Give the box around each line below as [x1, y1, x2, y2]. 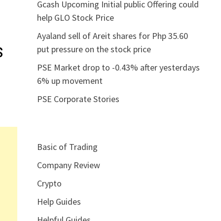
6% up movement [37, 74, 103, 86]
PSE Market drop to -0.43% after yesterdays [37, 61, 200, 73]
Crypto [37, 177, 62, 189]
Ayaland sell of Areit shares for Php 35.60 [37, 30, 188, 41]
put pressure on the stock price [37, 43, 151, 55]
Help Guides [37, 195, 81, 207]
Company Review [37, 159, 100, 171]
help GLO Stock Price [37, 11, 114, 23]
